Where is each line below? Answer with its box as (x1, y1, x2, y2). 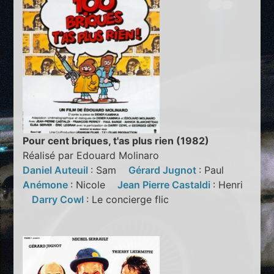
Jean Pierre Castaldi (117, 179, 213, 191)
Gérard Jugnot (128, 164, 199, 177)
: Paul (199, 164, 234, 177)
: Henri (213, 179, 243, 191)
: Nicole (70, 179, 118, 191)
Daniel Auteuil (23, 164, 91, 177)
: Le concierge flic (86, 193, 179, 206)
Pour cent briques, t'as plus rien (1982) (23, 135, 210, 147)
